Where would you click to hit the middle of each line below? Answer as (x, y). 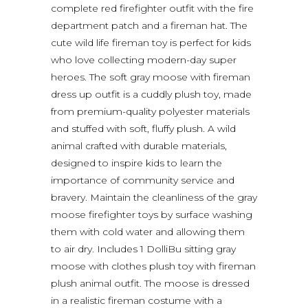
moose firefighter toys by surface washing (152, 214)
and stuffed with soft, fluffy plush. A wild (143, 128)
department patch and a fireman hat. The (149, 25)
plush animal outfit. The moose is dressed (150, 283)
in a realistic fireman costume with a (136, 300)
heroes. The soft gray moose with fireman (151, 77)
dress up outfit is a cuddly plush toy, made (151, 94)
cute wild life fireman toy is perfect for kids (151, 42)
